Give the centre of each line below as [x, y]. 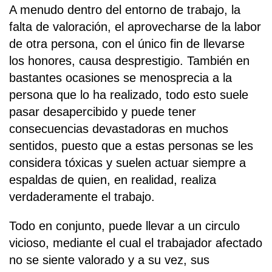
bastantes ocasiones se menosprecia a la [121, 77]
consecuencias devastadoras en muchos [119, 128]
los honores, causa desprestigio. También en [129, 60]
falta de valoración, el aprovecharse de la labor [135, 26]
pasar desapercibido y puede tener [103, 111]
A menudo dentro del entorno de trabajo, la [125, 9]
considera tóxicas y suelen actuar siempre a [127, 162]
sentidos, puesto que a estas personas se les [131, 145]
